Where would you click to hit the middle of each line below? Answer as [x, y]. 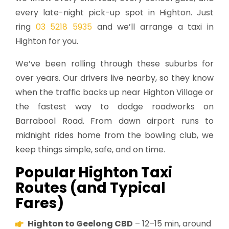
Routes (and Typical [90, 188]
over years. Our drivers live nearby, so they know [114, 78]
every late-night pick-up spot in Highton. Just [114, 12]
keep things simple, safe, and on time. [90, 149]
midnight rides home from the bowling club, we [114, 135]
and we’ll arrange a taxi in [153, 27]
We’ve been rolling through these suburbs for [114, 63]
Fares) [40, 203]
